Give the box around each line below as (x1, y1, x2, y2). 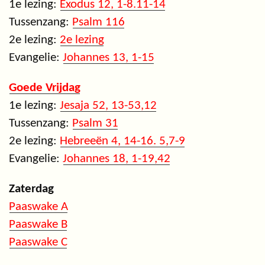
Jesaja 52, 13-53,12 (60, 99, 157, 112)
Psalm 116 (72, 15, 125, 28)
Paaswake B (9, 218, 67, 231)
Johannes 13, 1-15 (63, 51, 154, 64)
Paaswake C (9, 235, 67, 248)
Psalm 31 (72, 117, 118, 130)
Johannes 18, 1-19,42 (63, 152, 170, 165)
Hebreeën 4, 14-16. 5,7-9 (60, 134, 185, 147)
